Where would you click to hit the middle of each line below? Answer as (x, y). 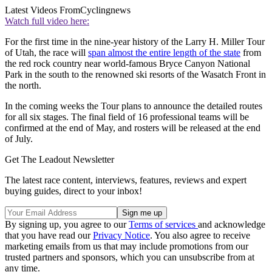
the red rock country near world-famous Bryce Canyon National (127, 63)
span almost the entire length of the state (164, 52)
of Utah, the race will (46, 52)
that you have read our (49, 235)
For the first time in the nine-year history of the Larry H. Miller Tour (135, 41)
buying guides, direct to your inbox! (73, 191)
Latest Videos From (42, 10)
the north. (23, 85)
